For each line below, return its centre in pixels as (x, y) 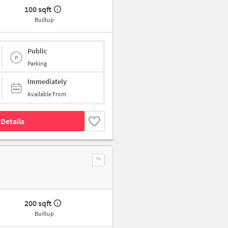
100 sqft (38, 9)
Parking (37, 63)
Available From (47, 94)
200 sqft (38, 203)
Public (37, 51)
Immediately (47, 82)
